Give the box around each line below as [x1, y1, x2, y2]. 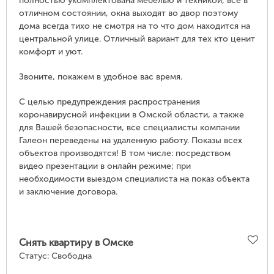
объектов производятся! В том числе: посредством [19, 148, 231, 159]
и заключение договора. [19, 187, 117, 198]
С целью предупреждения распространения [19, 97, 200, 108]
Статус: [19, 251, 51, 262]
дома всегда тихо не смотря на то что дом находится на [19, 21, 250, 32]
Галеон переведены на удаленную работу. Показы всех [19, 135, 242, 146]
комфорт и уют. [19, 46, 83, 57]
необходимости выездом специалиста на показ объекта [19, 174, 250, 185]
